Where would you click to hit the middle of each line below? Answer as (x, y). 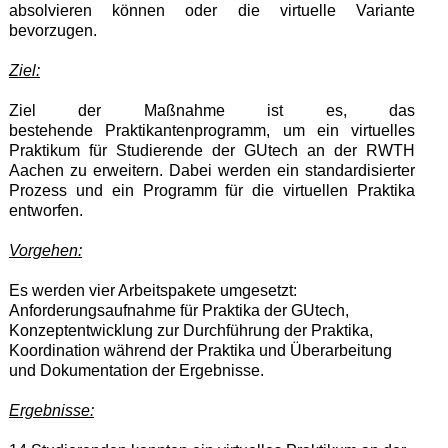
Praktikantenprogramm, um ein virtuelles (260, 130)
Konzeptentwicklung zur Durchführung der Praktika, (190, 330)
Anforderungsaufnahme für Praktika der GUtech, (178, 310)
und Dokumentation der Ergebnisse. (136, 370)
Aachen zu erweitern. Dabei (110, 170)
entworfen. (45, 210)
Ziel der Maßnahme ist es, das (212, 110)
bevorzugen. (52, 30)
